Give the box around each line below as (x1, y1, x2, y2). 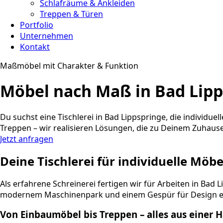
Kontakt (20, 41, 50, 52)
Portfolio (20, 19, 53, 30)
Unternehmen (20, 30, 73, 41)
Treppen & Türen (40, 8, 103, 19)
